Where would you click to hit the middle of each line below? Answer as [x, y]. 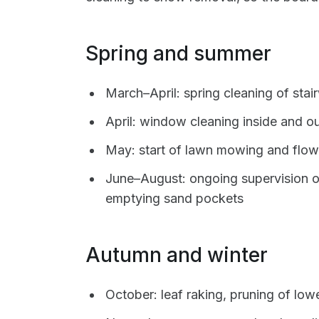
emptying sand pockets [174, 198]
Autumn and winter [177, 255]
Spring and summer [178, 53]
